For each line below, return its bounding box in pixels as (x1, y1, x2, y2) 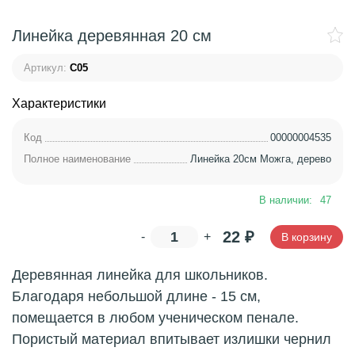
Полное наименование (24, 153, 131, 165)
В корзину (281, 230, 332, 243)
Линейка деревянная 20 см (12, 27, 212, 44)
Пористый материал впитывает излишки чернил (12, 331, 331, 347)
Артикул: (24, 62, 67, 74)
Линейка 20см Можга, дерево (190, 153, 331, 165)
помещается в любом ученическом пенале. (12, 310, 299, 326)
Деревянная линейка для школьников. (12, 267, 268, 283)
